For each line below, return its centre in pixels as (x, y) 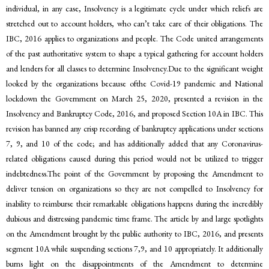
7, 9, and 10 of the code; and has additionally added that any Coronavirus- (134, 144)
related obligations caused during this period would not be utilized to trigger (134, 159)
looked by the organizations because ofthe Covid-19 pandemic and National (134, 84)
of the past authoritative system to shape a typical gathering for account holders (134, 54)
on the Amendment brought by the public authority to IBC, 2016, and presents (134, 234)
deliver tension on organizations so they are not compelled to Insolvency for (134, 189)
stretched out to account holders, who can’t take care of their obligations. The (134, 24)
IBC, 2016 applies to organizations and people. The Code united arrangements (134, 39)
